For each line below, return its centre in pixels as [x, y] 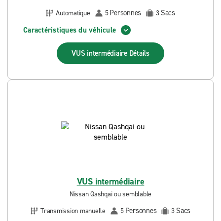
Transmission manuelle [73, 211]
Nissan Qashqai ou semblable [110, 194]
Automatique [73, 13]
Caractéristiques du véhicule [70, 30]
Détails [139, 53]
